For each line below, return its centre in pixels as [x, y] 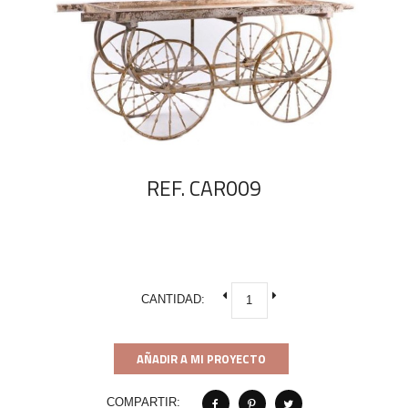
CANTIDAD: [173, 300]
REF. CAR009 [204, 188]
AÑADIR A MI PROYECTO [201, 359]
